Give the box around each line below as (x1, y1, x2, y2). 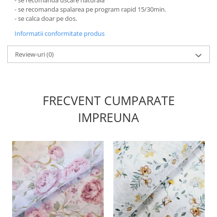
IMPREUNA (78, 108, 139, 125)
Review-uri (15, 49, 46, 59)
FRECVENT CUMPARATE (42, 92, 175, 108)
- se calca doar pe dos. (15, 14, 77, 23)
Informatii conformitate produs (15, 29, 105, 38)
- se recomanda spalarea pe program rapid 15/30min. (15, 4, 166, 14)
